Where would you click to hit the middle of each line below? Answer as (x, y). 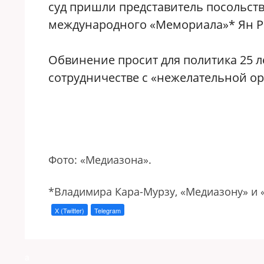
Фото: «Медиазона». (100, 160)
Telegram (108, 210)
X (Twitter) (70, 210)
